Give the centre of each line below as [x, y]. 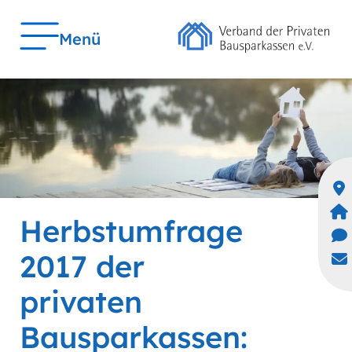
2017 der [82, 267]
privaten [81, 302]
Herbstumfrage [131, 231]
